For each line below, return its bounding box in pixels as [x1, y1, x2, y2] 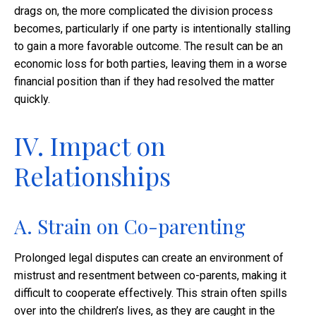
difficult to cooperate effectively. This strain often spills [14, 286, 287, 300]
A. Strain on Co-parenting [14, 213, 245, 240]
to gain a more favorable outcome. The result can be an [14, 39, 283, 54]
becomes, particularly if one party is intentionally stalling [14, 22, 291, 36]
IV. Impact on [14, 128, 166, 163]
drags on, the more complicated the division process [14, 4, 273, 18]
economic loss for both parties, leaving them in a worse [14, 57, 287, 71]
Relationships [14, 159, 171, 193]
